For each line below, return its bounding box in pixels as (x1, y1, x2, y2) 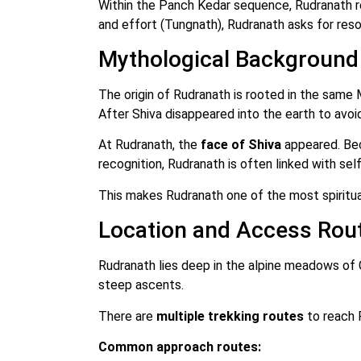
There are (98, 308, 156, 324)
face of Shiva (201, 137, 281, 153)
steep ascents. (98, 277, 184, 293)
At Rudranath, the (98, 137, 201, 153)
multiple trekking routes (156, 308, 304, 324)
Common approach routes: (98, 338, 261, 355)
